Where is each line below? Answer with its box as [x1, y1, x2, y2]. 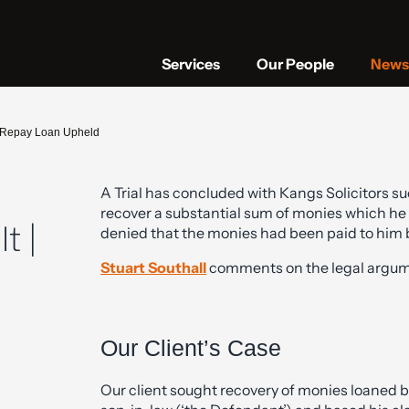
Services [162, 54, 220, 73]
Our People [257, 54, 334, 73]
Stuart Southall [100, 258, 206, 277]
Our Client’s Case [100, 334, 281, 361]
